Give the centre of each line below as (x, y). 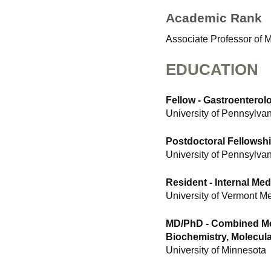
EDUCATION (212, 70)
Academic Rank (214, 18)
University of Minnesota (216, 250)
